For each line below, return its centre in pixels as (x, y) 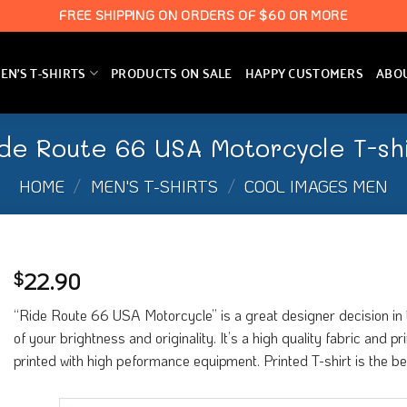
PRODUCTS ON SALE (172, 73)
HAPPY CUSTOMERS (304, 73)
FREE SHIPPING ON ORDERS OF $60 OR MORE (203, 15)
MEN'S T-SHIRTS (154, 186)
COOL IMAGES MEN (317, 186)
